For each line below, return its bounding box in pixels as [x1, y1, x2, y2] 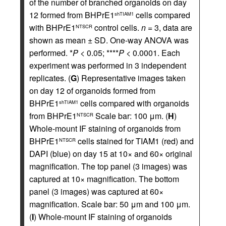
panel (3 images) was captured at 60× [29, 185, 163, 197]
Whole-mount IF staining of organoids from [29, 122, 181, 134]
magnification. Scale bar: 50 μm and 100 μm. [29, 198, 190, 210]
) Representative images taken [77, 72, 186, 84]
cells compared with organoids [78, 97, 189, 109]
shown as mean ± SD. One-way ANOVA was [29, 34, 189, 46]
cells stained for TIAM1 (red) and [76, 135, 194, 147]
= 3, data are [146, 21, 192, 33]
